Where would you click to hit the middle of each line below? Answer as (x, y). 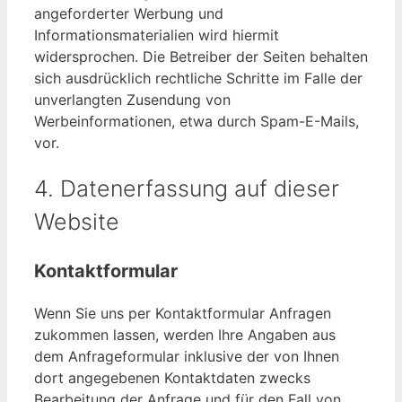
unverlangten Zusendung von (132, 100)
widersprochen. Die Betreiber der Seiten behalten (201, 57)
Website (77, 221)
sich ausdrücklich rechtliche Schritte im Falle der (198, 79)
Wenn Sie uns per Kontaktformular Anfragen (183, 313)
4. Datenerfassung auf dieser (187, 188)
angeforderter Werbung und (129, 14)
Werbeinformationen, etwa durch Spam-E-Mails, (197, 122)
